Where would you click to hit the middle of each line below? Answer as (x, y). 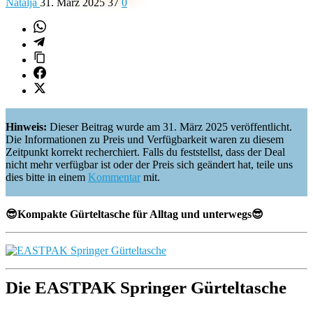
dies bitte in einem (47, 177)
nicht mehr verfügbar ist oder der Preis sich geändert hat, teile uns (149, 165)
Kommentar (114, 177)
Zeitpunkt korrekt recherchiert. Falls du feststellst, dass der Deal (145, 152)
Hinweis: (28, 127)
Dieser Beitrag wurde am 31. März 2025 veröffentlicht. (171, 127)
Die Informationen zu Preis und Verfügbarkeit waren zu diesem (145, 139)
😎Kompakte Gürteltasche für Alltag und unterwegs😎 (134, 214)
